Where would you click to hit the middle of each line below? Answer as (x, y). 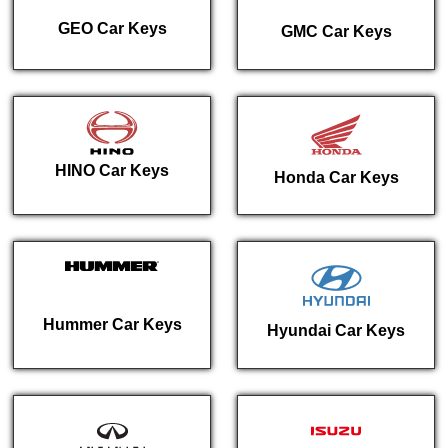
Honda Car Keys (336, 177)
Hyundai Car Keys (336, 331)
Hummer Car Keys (112, 324)
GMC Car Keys (336, 32)
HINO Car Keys (112, 170)
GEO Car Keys (112, 29)
